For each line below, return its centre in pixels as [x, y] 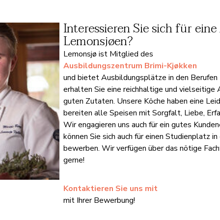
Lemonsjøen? [98, 41]
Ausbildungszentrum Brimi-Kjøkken [130, 66]
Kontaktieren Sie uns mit [110, 189]
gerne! [74, 160]
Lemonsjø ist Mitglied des [108, 54]
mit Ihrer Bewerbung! [99, 200]
